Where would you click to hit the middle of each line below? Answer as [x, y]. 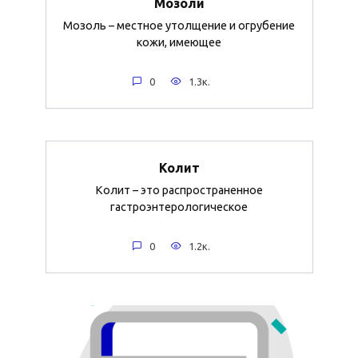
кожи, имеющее [179, 42]
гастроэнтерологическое [179, 207]
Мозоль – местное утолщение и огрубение [179, 25]
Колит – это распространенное [179, 190]
